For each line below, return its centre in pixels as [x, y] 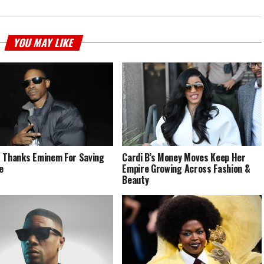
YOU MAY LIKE [44, 42]
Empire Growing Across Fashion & [186, 168]
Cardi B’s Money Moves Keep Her [184, 157]
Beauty [136, 179]
